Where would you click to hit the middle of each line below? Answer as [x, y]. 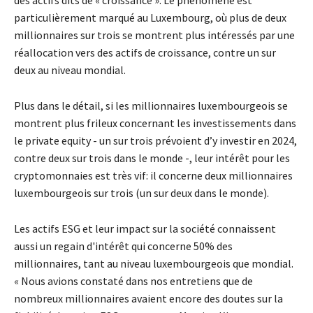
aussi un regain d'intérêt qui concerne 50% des [123, 246]
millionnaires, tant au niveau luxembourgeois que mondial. [154, 263]
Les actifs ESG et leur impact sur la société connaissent [145, 228]
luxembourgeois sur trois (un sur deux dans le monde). [141, 192]
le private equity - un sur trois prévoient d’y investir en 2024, [155, 140]
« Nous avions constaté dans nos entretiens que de [133, 281]
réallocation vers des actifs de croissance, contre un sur [145, 52]
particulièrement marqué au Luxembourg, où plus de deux [150, 17]
